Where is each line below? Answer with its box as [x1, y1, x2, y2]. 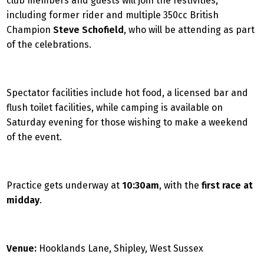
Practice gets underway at [6, 180, 122, 191]
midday [6, 194, 39, 206]
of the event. [6, 131, 62, 143]
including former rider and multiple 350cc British [6, 9, 219, 21]
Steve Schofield [53, 24, 124, 35]
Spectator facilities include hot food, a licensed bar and [6, 87, 248, 98]
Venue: [6, 243, 37, 254]
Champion [6, 24, 53, 35]
